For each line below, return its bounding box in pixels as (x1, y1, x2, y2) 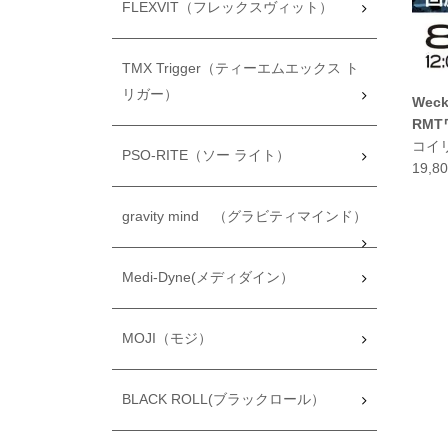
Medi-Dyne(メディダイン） (122, 269, 294, 285)
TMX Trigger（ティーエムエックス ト (122, 60, 359, 76)
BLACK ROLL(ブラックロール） (122, 391, 325, 407)
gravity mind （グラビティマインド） (122, 208, 367, 224)
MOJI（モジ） (122, 330, 212, 346)
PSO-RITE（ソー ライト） (122, 147, 290, 163)
